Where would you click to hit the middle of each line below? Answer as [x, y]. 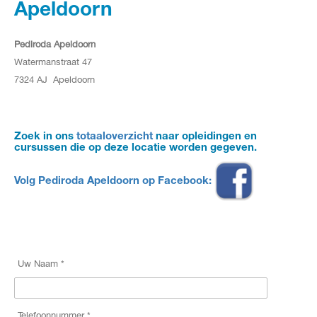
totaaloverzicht [115, 137]
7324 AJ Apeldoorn [54, 80]
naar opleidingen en [205, 137]
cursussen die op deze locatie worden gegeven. [136, 148]
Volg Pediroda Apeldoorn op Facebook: [114, 181]
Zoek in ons [45, 137]
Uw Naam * [41, 264]
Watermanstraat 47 [53, 62]
